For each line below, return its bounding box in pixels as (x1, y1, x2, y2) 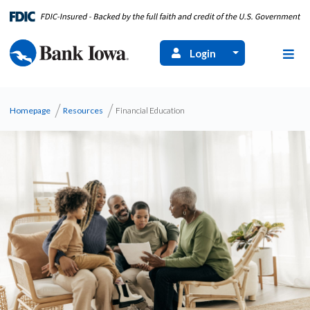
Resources (62, 105, 103, 116)
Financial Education (115, 105, 185, 116)
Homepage (9, 105, 51, 116)
